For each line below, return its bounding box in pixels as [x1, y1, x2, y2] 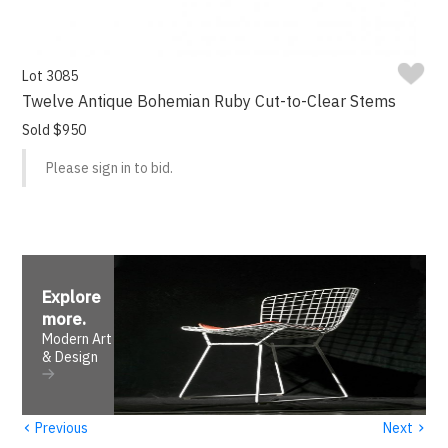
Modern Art [42, 330, 113, 349]
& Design [42, 348, 99, 367]
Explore [42, 286, 102, 309]
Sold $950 [22, 121, 87, 140]
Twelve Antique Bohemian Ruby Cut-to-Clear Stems [22, 91, 397, 112]
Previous [32, 418, 89, 437]
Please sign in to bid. [46, 159, 174, 178]
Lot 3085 [22, 67, 79, 86]
